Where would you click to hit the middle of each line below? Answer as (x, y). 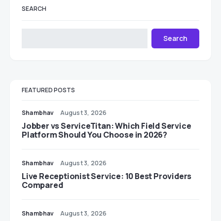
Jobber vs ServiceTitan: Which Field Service (107, 126)
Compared (42, 185)
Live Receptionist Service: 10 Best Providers (107, 176)
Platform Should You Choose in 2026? (94, 135)
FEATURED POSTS (48, 90)
